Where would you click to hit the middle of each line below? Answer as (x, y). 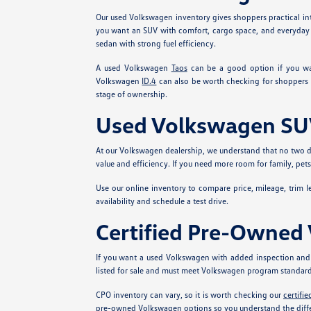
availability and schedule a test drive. (162, 201)
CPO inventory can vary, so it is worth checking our (189, 295)
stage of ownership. (131, 94)
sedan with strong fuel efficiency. (155, 43)
